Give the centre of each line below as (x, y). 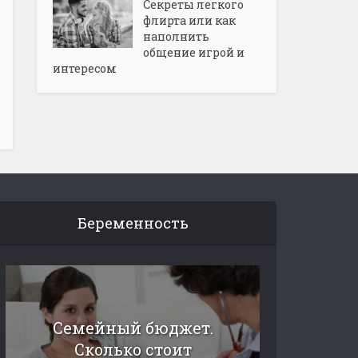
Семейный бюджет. (133, 327)
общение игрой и (194, 52)
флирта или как (189, 20)
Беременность (133, 223)
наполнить (176, 36)
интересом (85, 68)
